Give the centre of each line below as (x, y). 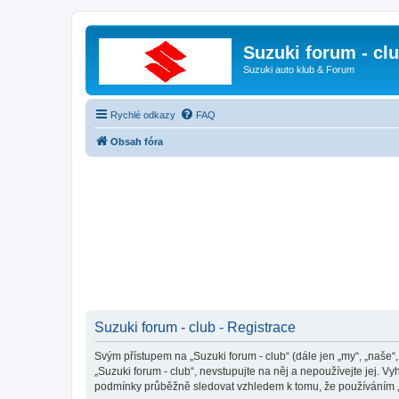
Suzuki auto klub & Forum (299, 69)
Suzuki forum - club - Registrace (195, 327)
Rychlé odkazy (143, 114)
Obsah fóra (137, 141)
